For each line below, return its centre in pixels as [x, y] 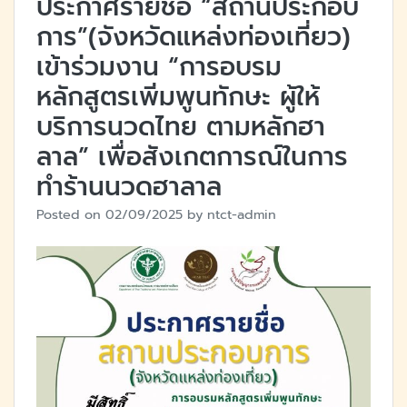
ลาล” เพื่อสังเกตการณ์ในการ [192, 156]
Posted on [71, 214]
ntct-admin [242, 214]
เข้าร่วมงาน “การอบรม [159, 66]
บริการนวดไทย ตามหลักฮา [181, 126]
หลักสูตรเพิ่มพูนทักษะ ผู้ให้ [178, 96]
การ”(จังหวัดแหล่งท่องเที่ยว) [194, 36]
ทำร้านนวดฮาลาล [129, 186]
